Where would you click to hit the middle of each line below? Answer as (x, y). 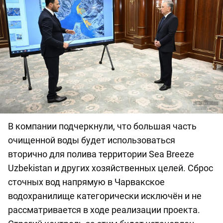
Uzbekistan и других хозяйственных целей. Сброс (111, 168)
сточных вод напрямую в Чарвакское (86, 182)
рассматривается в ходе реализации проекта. (104, 210)
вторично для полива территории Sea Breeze (101, 154)
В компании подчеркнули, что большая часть (102, 126)
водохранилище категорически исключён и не (105, 196)
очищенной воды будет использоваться (92, 140)
